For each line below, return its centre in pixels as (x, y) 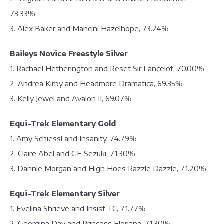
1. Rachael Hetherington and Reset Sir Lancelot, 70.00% (107, 68)
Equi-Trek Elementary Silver (65, 193)
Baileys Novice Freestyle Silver (69, 53)
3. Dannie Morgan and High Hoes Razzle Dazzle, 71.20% (108, 168)
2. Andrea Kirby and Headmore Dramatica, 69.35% (96, 83)
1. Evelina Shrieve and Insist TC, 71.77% (78, 208)
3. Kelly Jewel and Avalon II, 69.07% (71, 98)
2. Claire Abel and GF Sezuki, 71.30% (73, 153)
